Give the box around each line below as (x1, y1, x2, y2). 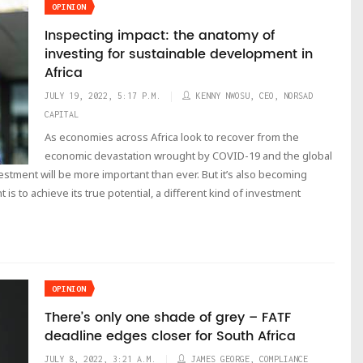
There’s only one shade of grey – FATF (45, 307, 291, 328)
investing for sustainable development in (45, 44, 313, 65)
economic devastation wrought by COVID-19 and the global (45, 148, 332, 163)
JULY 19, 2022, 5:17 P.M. (45, 91, 161, 100)
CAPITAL (45, 109, 79, 119)
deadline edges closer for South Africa (45, 326, 296, 347)
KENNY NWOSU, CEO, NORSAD (196, 91, 313, 100)
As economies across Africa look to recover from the (45, 130, 299, 144)
